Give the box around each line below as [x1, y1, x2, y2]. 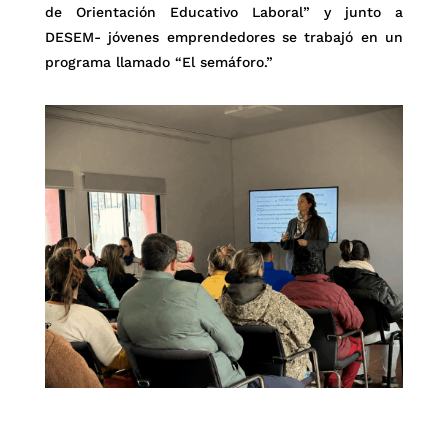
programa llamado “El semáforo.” [44, 54, 273, 70]
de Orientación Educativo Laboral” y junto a [44, 4, 404, 20]
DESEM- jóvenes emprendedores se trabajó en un [44, 29, 404, 45]
